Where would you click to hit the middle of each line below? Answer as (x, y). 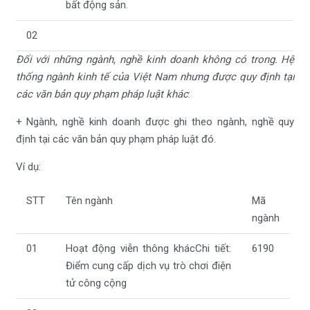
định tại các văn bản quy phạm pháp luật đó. (116, 139)
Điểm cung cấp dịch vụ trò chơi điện (148, 265)
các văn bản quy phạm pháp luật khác (102, 94)
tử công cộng (96, 283)
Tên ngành (89, 200)
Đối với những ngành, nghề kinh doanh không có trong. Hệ (155, 59)
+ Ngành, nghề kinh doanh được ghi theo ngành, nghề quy (155, 121)
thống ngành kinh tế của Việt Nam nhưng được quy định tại (155, 76)
